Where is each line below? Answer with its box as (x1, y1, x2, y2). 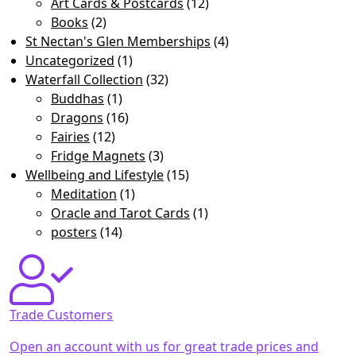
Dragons (51, 109, 103, 127)
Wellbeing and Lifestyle (25, 166, 164, 184)
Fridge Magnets (51, 147, 145, 165)
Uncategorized (25, 52, 114, 70)
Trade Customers (10, 306, 113, 324)
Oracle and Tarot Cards (51, 204, 190, 222)
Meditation (51, 185, 117, 203)
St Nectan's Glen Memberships (25, 33, 211, 51)
